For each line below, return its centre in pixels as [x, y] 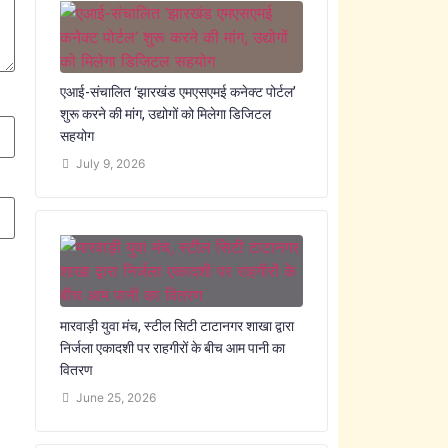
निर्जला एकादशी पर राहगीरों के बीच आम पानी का [172, 347]
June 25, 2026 [115, 397]
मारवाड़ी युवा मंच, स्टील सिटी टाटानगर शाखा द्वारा [176, 325]
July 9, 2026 [110, 163]
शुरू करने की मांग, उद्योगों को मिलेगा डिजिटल [165, 113]
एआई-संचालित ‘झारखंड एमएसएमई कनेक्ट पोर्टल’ [177, 91]
